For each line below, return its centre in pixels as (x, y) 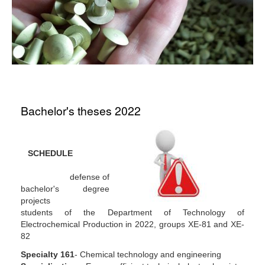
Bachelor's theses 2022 (81, 110)
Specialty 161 (48, 255)
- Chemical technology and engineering (148, 255)
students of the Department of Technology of (132, 212)
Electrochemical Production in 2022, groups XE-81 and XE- (132, 224)
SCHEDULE (47, 153)
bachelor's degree (65, 188)
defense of (65, 177)
